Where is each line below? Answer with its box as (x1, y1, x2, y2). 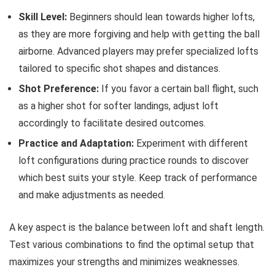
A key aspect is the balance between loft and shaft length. (9, 222, 265, 233)
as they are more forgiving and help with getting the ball (18, 28, 260, 40)
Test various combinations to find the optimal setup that (9, 239, 254, 250)
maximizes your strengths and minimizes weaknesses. (9, 256, 239, 268)
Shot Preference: (18, 83, 99, 95)
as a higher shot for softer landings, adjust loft (18, 100, 219, 112)
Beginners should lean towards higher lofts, (67, 11, 255, 23)
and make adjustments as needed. (18, 189, 165, 201)
